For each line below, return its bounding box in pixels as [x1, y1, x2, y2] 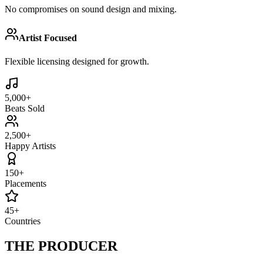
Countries [5, 215, 41, 226]
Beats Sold [5, 103, 45, 113]
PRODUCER [38, 238, 117, 254]
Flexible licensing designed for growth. [5, 56, 149, 66]
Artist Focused [19, 33, 77, 43]
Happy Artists [5, 140, 56, 151]
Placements [5, 178, 46, 188]
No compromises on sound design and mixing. [5, 4, 177, 15]
